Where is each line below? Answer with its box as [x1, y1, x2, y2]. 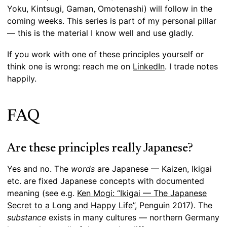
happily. [7, 73, 36, 84]
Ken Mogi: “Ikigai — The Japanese [77, 188, 207, 199]
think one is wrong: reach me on [7, 61, 133, 72]
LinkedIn [133, 61, 165, 72]
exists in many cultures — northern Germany [46, 212, 219, 223]
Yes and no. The [7, 164, 71, 174]
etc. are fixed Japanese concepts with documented [7, 176, 204, 186]
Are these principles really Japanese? [7, 142, 193, 155]
